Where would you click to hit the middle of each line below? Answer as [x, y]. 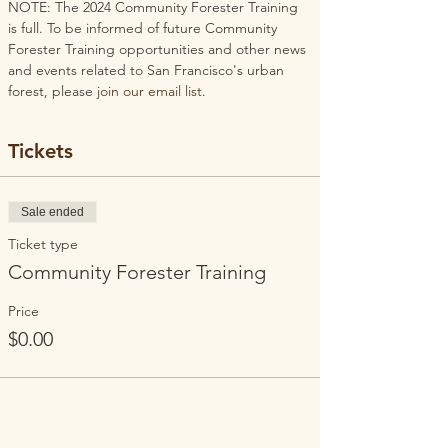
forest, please [52, 91]
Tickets [40, 151]
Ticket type [43, 244]
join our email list [149, 91]
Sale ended [52, 212]
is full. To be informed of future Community [144, 28]
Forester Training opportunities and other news [159, 49]
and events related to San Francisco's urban [148, 70]
